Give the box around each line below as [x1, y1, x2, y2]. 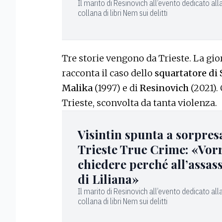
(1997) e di [95, 82, 138, 94]
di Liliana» [78, 171, 139, 187]
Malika [62, 82, 95, 94]
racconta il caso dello [62, 67, 155, 79]
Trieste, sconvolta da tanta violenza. [62, 97, 217, 109]
